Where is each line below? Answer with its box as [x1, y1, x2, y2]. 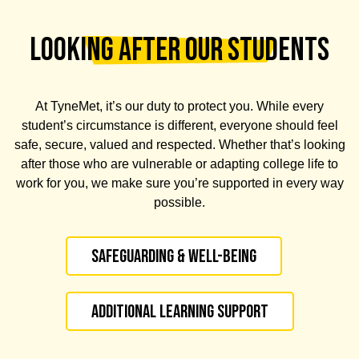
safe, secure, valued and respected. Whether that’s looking [14, 137, 345, 151]
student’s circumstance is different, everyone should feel [21, 118, 338, 132]
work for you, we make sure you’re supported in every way [15, 175, 344, 190]
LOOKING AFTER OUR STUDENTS [30, 30, 329, 70]
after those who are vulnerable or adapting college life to [21, 156, 338, 171]
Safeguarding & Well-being [91, 244, 256, 268]
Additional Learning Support [91, 300, 268, 323]
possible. [154, 195, 205, 209]
